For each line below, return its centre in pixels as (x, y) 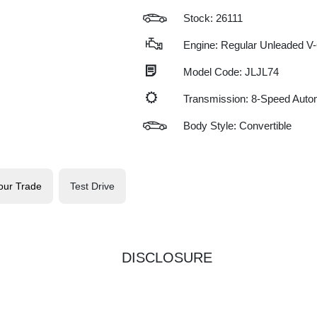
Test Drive (92, 186)
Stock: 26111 (213, 18)
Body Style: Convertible (237, 126)
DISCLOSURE (167, 258)
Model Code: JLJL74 (231, 72)
